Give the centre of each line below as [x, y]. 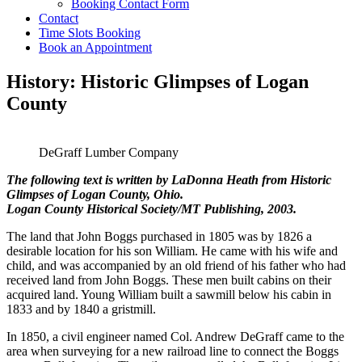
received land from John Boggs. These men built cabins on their [169, 280]
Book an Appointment [95, 47]
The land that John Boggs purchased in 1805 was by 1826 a [159, 236]
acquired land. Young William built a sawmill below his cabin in [169, 294]
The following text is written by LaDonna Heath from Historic [169, 179]
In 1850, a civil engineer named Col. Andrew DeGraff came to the [175, 336]
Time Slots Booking [90, 33]
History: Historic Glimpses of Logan [158, 81]
